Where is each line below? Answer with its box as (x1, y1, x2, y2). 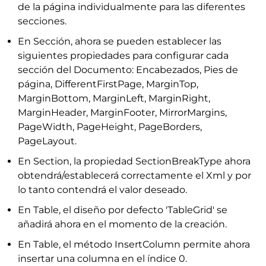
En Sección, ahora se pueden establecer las (18, 36, 221, 47)
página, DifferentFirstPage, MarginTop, (18, 78, 198, 90)
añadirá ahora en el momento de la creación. (18, 218, 227, 230)
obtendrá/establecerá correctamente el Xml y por (18, 170, 251, 181)
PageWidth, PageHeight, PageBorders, (18, 121, 202, 132)
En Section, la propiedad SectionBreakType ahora (18, 156, 251, 167)
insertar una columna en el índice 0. (18, 253, 187, 264)
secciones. (18, 15, 66, 27)
